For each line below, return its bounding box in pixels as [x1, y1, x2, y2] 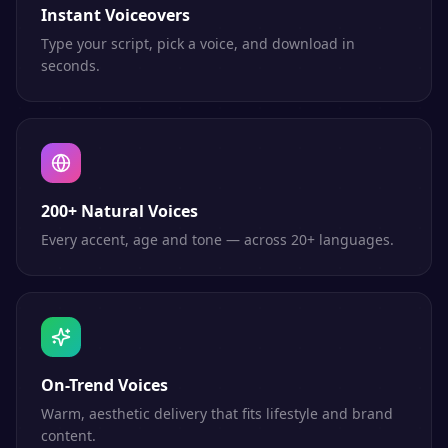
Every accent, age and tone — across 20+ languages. [41, 230, 394, 249]
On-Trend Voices [41, 374, 168, 396]
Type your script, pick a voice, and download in [41, 34, 355, 53]
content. [41, 426, 96, 445]
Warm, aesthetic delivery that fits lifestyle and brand [41, 404, 393, 423]
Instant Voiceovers [41, 4, 190, 26]
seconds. [41, 56, 100, 75]
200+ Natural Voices [41, 200, 198, 222]
